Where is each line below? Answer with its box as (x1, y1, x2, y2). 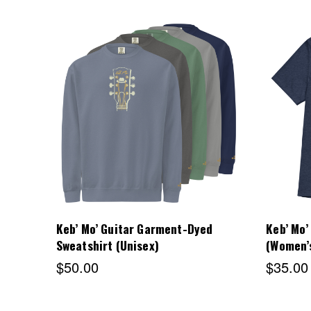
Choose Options (102, 108, 201, 126)
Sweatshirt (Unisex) (56, 235, 159, 254)
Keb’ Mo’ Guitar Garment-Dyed (56, 219, 213, 237)
